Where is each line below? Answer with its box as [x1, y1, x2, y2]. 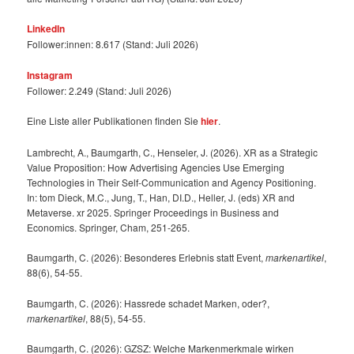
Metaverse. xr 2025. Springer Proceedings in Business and [27, 205, 280, 219]
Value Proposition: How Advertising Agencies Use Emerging [27, 160, 285, 174]
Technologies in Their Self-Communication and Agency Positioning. [27, 175, 317, 189]
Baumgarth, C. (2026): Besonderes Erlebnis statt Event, [27, 250, 266, 265]
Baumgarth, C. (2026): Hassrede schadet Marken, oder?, [27, 296, 270, 310]
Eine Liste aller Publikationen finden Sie [27, 114, 201, 128]
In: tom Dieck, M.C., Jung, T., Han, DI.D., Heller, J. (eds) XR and [27, 190, 296, 204]
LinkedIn [27, 21, 66, 36]
